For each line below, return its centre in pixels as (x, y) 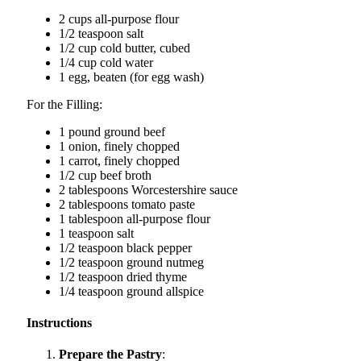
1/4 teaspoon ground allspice (131, 291)
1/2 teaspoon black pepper (125, 247)
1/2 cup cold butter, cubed (124, 48)
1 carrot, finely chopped (119, 160)
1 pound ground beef (112, 131)
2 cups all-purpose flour (119, 19)
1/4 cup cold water (106, 62)
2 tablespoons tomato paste (127, 204)
